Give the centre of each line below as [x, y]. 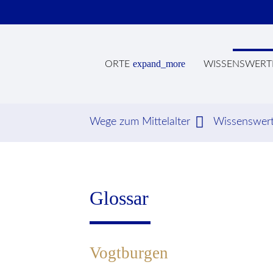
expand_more [159, 64]
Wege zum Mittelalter [140, 122]
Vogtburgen [129, 253]
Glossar [119, 198]
